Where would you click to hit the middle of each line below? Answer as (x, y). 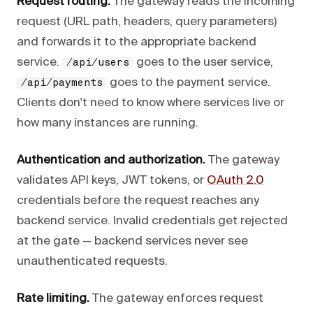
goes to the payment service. (189, 82)
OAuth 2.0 (235, 180)
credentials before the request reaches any (138, 201)
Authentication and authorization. (111, 160)
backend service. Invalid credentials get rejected (152, 221)
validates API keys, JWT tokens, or (112, 180)
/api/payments (62, 83)
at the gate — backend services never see (132, 241)
